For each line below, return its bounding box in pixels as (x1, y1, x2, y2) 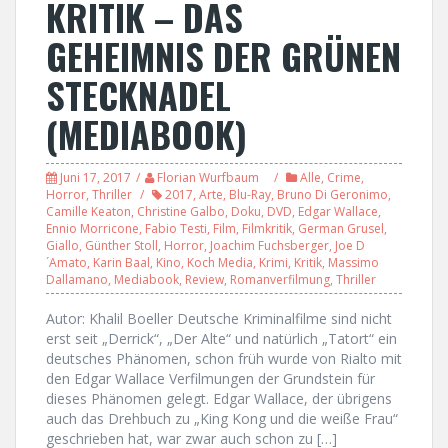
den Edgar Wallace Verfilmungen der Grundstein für (46, 368, 375, 388)
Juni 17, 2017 (60, 168, 131, 186)
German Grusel (298, 219, 384, 237)
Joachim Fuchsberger (210, 236, 329, 254)
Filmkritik (242, 219, 292, 237)
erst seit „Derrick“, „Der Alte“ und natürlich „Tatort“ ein (46, 328, 397, 348)
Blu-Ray (229, 185, 271, 203)
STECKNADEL (46, 67, 231, 121)
